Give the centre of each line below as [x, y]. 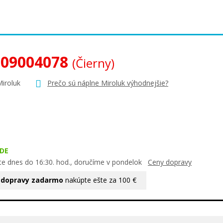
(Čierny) [93, 63]
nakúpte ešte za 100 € [100, 180]
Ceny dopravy [170, 162]
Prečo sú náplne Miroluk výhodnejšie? [108, 83]
